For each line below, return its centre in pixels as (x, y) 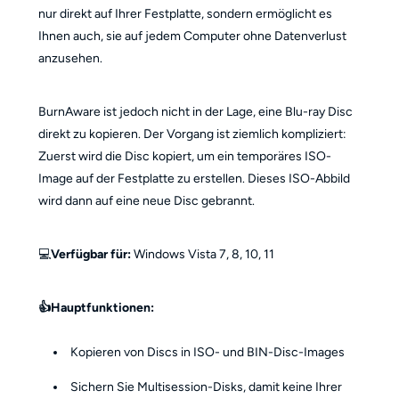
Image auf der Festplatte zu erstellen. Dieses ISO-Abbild (194, 179)
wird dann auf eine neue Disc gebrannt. (146, 201)
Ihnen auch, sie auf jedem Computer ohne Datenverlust (192, 37)
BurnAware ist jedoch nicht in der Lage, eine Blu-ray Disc (195, 112)
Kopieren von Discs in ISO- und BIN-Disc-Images (208, 352)
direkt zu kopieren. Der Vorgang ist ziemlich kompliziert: (192, 134)
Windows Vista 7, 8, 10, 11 (202, 255)
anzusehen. (70, 59)
